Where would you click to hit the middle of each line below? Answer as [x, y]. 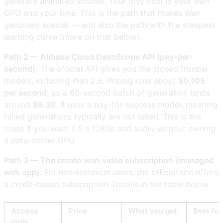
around [18, 105]
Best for [208, 211]
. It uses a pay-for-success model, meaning [137, 105]
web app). [23, 172]
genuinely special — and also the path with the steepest [110, 25]
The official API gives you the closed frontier [123, 69]
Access [24, 211]
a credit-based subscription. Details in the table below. [107, 184]
